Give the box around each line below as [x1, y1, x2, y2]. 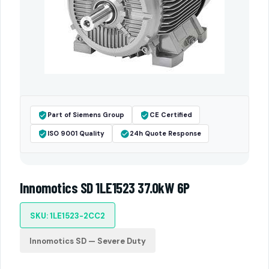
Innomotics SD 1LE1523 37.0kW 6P [20, 179, 190, 196]
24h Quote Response [130, 129, 201, 138]
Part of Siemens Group [47, 110, 124, 119]
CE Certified [150, 110, 192, 119]
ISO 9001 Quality [47, 129, 104, 138]
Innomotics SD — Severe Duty [29, 236, 146, 246]
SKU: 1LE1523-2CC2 [30, 211, 105, 221]
